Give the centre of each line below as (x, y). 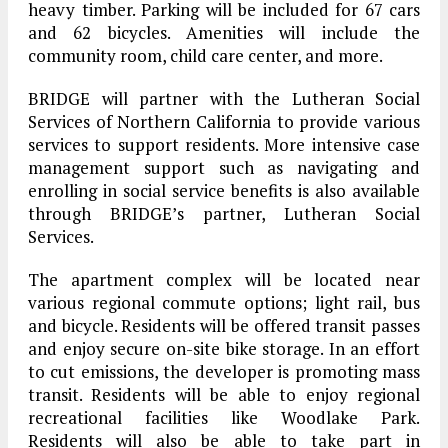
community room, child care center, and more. (205, 56)
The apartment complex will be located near (224, 280)
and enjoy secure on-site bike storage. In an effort (224, 349)
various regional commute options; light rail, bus (224, 303)
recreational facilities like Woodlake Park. (224, 418)
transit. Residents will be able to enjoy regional (224, 395)
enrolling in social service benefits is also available (224, 191)
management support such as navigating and (224, 168)
